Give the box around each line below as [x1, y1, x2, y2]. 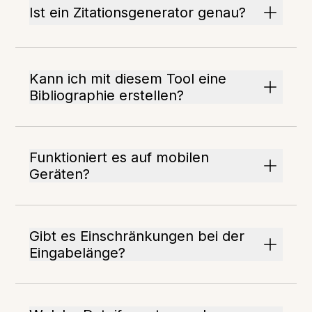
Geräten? [29, 166, 91, 182]
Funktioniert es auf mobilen [29, 149, 210, 166]
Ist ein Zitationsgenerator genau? [29, 4, 247, 21]
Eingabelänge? [29, 244, 126, 261]
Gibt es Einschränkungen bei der [29, 228, 245, 244]
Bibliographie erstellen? [29, 87, 185, 104]
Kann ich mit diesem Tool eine [29, 70, 227, 87]
